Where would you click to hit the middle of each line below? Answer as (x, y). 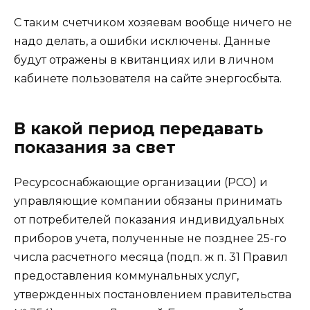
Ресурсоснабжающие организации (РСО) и (141, 183)
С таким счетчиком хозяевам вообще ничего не (153, 23)
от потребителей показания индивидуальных (149, 220)
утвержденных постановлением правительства (153, 295)
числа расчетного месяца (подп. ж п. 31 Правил (151, 257)
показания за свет (95, 148)
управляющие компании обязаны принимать (148, 201)
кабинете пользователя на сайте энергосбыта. (148, 79)
